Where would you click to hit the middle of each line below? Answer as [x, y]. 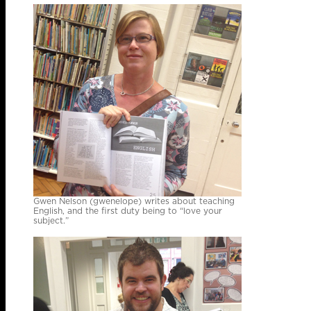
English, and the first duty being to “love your [128, 211]
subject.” [51, 221]
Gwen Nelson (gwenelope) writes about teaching [134, 201]
